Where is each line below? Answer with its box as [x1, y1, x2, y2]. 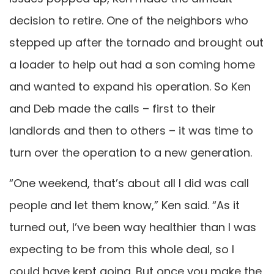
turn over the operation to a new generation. [9, 144, 252, 160]
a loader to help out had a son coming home [9, 56, 255, 72]
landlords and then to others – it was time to [9, 122, 253, 138]
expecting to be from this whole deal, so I [9, 242, 234, 257]
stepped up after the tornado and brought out [9, 34, 264, 50]
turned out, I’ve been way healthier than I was [9, 220, 256, 235]
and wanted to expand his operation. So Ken [9, 78, 251, 94]
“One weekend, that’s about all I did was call [9, 176, 249, 191]
